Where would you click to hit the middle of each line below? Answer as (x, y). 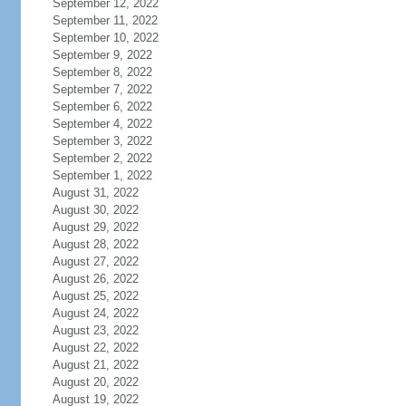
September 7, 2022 (102, 89)
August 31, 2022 (95, 193)
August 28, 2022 (95, 244)
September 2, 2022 (102, 158)
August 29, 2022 (95, 227)
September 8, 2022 (102, 72)
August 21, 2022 (95, 365)
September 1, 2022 (102, 175)
